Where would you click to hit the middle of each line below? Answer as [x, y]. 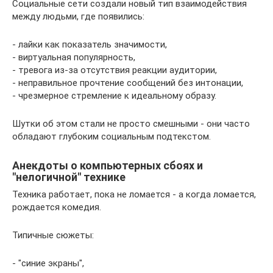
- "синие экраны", [48, 263]
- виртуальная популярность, [74, 57]
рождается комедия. [57, 207]
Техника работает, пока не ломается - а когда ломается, [134, 194]
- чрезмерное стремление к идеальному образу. [114, 95]
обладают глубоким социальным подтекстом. [112, 136]
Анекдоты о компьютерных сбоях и [108, 165]
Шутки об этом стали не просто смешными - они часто [131, 123]
